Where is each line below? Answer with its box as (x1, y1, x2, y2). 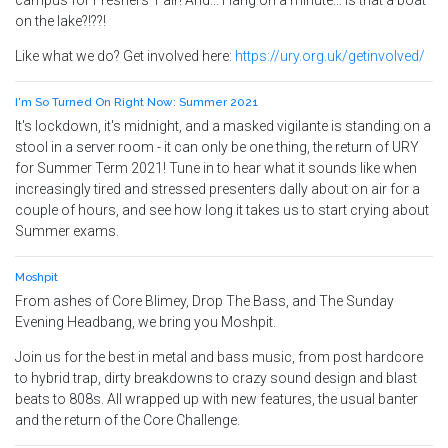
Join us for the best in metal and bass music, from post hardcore (15, 349, 423, 365)
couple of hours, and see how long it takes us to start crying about (15, 202, 429, 218)
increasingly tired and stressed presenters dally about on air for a (15, 181, 420, 197)
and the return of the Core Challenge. (15, 412, 240, 428)
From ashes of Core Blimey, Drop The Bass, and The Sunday (15, 293, 394, 309)
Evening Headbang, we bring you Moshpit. (15, 314, 276, 330)
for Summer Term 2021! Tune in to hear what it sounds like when (15, 160, 417, 176)
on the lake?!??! (15, 13, 106, 29)
